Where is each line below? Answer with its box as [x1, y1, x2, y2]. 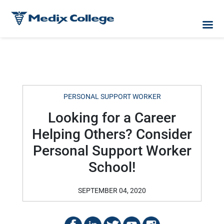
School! [88, 159, 135, 175]
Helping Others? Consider [32, 126, 192, 142]
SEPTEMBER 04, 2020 [78, 186, 146, 194]
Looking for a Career [48, 109, 176, 126]
